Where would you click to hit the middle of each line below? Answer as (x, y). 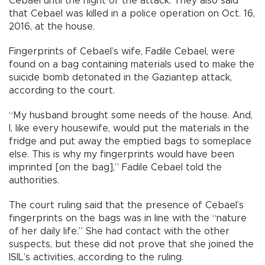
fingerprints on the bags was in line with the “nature (128, 218)
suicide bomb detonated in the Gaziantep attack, (120, 77)
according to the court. (62, 90)
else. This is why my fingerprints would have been (122, 154)
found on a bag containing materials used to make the (132, 64)
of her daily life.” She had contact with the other (119, 231)
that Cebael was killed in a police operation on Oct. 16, (132, 13)
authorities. (34, 180)
